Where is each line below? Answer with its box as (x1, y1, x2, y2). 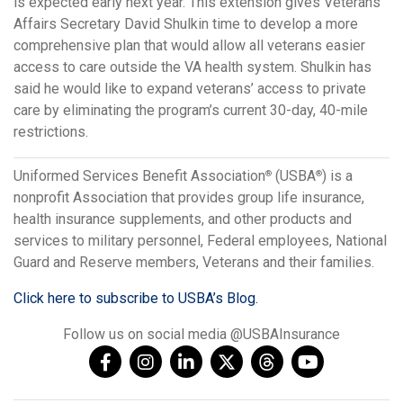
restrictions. (13, 122, 88, 140)
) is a (322, 166, 353, 184)
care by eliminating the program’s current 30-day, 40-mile (13, 101, 368, 119)
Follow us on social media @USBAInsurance (63, 325, 340, 343)
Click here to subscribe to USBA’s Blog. (13, 289, 258, 307)
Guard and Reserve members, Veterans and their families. (13, 253, 374, 271)
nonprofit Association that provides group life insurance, (13, 188, 364, 206)
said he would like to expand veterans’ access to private (13, 79, 366, 97)
